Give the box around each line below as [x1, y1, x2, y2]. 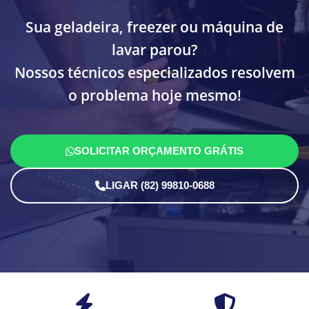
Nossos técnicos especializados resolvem [14, 63, 295, 83]
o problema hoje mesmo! [68, 86, 241, 106]
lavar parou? [111, 40, 198, 60]
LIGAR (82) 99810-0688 [105, 179, 215, 192]
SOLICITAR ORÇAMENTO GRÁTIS [74, 145, 243, 157]
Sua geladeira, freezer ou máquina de [26, 17, 283, 37]
